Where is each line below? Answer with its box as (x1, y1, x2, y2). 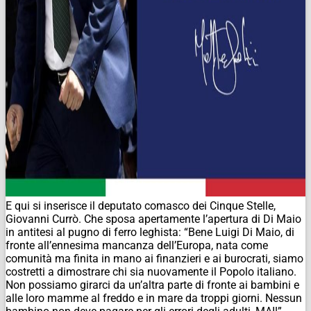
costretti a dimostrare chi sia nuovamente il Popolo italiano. (6, 264, 296, 278)
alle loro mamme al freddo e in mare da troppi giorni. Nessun (6, 291, 302, 305)
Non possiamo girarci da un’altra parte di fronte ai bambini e (6, 278, 299, 292)
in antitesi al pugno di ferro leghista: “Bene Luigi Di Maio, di (6, 225, 294, 239)
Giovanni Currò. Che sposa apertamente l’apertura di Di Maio (6, 212, 301, 226)
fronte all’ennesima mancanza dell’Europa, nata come (6, 238, 268, 252)
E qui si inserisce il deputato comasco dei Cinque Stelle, (6, 199, 276, 212)
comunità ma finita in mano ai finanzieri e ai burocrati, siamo (6, 251, 303, 265)
